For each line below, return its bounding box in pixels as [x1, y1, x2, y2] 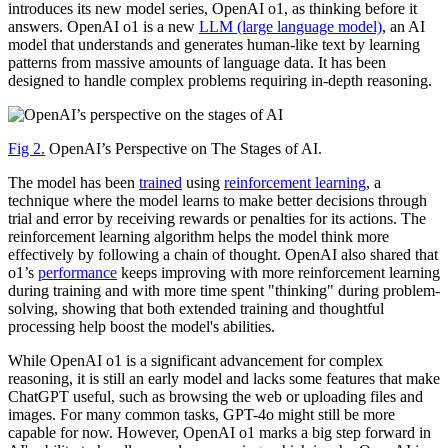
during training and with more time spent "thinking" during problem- [8, 281, 440, 299]
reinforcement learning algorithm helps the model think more [8, 227, 389, 245]
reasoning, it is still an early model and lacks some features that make [8, 369, 440, 387]
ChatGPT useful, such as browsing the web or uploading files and [8, 387, 423, 405]
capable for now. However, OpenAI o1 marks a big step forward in [8, 423, 431, 441]
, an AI [382, 17, 425, 35]
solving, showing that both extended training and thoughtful [8, 299, 384, 317]
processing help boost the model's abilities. [8, 317, 275, 335]
